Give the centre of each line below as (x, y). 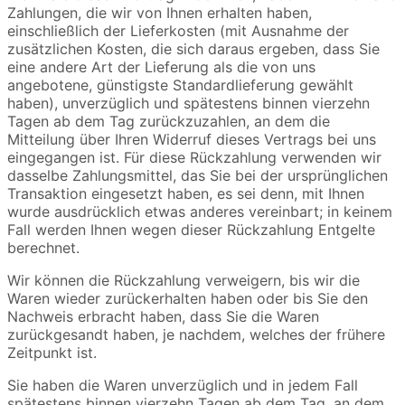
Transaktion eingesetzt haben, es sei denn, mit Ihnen (186, 194)
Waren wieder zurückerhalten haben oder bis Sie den (188, 299)
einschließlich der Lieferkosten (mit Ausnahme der (178, 31)
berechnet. (43, 248)
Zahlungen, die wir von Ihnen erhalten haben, (160, 13)
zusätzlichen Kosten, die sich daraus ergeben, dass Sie (193, 49)
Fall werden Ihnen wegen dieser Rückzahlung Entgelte (191, 230)
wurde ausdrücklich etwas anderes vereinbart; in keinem (200, 212)
